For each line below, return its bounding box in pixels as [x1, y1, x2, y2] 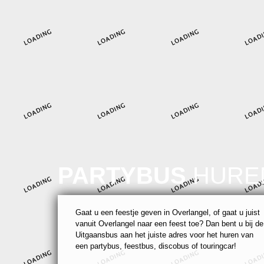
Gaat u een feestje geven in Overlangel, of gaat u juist [75, 208, 260, 217]
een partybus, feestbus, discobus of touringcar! [75, 242, 236, 251]
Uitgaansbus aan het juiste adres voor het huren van [75, 230, 253, 240]
